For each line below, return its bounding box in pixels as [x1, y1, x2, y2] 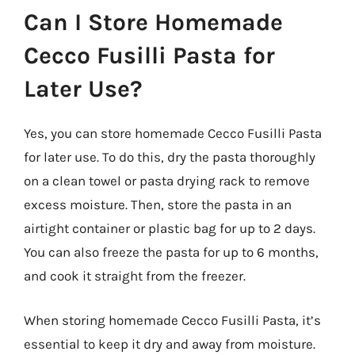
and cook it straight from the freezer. [24, 268, 246, 284]
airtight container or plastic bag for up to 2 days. [24, 220, 315, 236]
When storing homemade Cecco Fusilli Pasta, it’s [24, 311, 321, 328]
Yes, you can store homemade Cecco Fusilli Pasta [24, 125, 322, 141]
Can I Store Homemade [24, 8, 283, 36]
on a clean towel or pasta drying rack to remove [24, 173, 310, 189]
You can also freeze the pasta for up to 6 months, [24, 244, 319, 260]
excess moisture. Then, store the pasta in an [24, 197, 292, 212]
